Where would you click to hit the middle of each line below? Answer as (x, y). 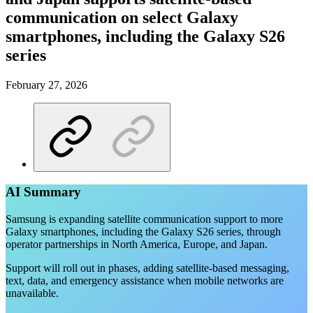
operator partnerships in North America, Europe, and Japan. (137, 244)
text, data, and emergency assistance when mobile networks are (145, 280)
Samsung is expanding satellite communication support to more (144, 219)
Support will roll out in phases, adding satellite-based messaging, (147, 268)
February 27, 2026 (46, 85)
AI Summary (43, 192)
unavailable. (32, 293)
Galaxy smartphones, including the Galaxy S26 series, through (143, 231)
